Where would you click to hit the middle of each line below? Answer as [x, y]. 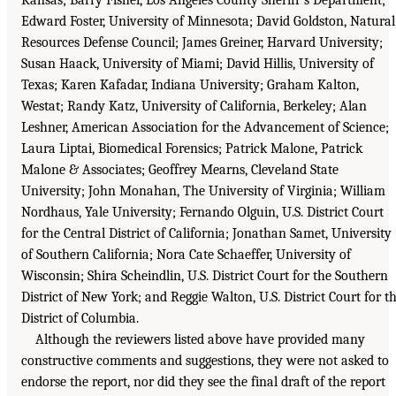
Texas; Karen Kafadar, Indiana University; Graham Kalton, [190, 84]
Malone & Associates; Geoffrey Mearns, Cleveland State [180, 169]
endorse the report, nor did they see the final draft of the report [203, 381]
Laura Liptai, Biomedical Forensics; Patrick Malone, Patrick [192, 148]
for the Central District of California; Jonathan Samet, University [206, 233]
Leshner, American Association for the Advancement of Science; [205, 127]
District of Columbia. [80, 318]
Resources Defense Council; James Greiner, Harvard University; [202, 42]
